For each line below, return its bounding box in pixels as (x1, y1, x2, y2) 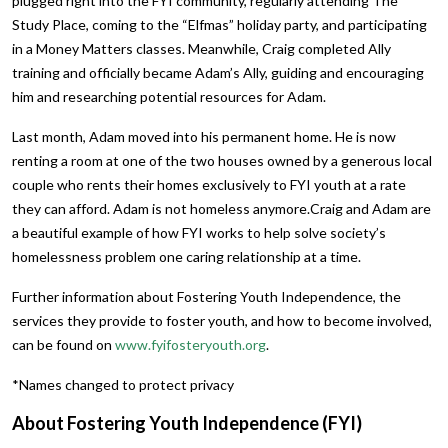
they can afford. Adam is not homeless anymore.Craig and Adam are (12, 199, 431, 217)
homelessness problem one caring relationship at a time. (12, 247, 361, 265)
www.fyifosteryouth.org (115, 335, 266, 353)
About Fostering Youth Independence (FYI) (12, 411, 362, 434)
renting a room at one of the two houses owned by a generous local (12, 151, 432, 169)
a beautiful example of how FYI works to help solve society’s (12, 223, 386, 241)
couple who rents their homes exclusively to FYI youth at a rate (12, 175, 406, 193)
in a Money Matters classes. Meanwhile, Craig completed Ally (12, 39, 391, 57)
